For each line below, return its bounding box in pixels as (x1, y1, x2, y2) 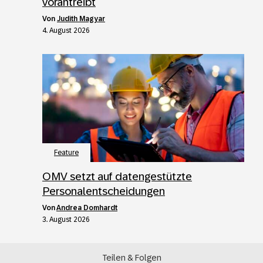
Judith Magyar (57, 14, 105, 23)
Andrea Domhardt (56, 203, 117, 212)
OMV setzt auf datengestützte (42, 170, 192, 183)
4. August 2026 (42, 26, 90, 35)
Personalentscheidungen (42, 184, 165, 197)
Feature (54, 148, 79, 157)
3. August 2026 (42, 215, 90, 224)
